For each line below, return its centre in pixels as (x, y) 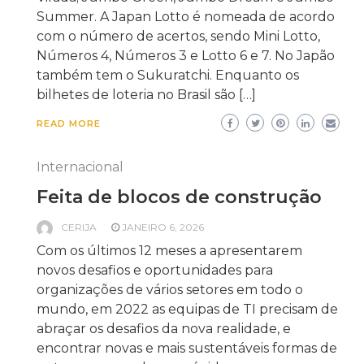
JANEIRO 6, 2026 (163, 227)
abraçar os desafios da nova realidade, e (164, 329)
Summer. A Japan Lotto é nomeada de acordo (186, 17)
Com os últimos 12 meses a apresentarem (169, 251)
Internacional (80, 167)
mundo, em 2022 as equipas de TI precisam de (187, 309)
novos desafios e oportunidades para (155, 270)
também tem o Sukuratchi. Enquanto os (168, 75)
